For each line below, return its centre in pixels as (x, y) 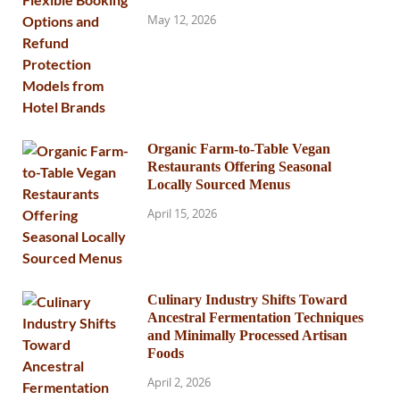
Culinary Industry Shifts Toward (247, 299)
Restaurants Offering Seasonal (239, 166)
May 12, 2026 (182, 19)
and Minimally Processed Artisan (247, 335)
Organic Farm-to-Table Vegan (239, 148)
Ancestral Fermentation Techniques (255, 317)
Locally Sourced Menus (219, 184)
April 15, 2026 (182, 213)
